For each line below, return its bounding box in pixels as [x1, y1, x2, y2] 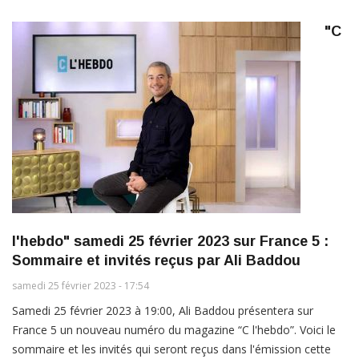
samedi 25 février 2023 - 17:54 [12, 278, 149, 292]
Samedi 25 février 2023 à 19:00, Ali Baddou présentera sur [12, 302, 313, 318]
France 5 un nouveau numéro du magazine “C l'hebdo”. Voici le [12, 321, 336, 337]
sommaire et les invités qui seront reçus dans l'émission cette [12, 341, 331, 357]
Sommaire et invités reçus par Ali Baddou [12, 252, 301, 268]
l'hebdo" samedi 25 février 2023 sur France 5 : [12, 232, 329, 249]
